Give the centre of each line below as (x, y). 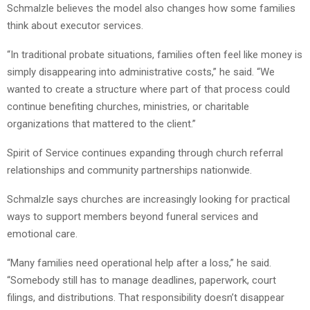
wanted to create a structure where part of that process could (148, 90)
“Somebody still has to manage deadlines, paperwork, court (142, 281)
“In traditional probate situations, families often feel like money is (155, 55)
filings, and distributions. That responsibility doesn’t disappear (146, 298)
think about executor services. (75, 26)
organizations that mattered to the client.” (101, 124)
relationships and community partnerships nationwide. (129, 171)
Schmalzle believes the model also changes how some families (151, 9)
